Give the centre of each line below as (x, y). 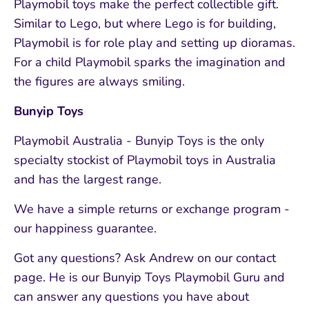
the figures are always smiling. (99, 82)
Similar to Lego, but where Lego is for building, (145, 24)
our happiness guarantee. (85, 229)
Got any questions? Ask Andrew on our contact (145, 258)
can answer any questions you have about (131, 297)
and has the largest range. (88, 180)
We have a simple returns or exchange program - (152, 209)
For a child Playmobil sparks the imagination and (150, 62)
